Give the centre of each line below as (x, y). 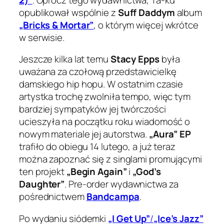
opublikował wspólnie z (68, 12)
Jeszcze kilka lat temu (65, 59)
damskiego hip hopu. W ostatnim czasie (101, 84)
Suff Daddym (146, 12)
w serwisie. (42, 37)
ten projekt (43, 172)
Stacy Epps (135, 59)
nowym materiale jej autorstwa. (84, 134)
